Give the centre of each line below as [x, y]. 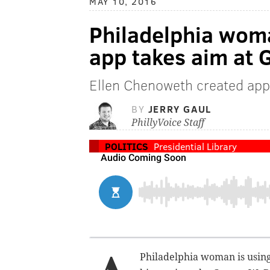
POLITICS [127, 146]
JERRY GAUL [180, 109]
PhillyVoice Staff [168, 123]
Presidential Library [195, 146]
